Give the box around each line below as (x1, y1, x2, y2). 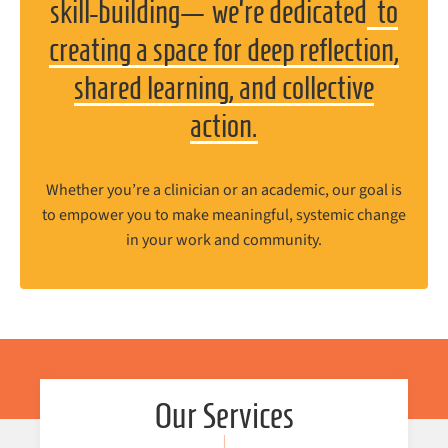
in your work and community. (126, 228, 322, 251)
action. (190, 107, 258, 144)
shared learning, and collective (74, 69, 374, 106)
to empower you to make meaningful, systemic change (42, 203, 406, 226)
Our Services (154, 395, 294, 435)
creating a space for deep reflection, (49, 31, 399, 68)
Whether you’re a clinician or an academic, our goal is (46, 178, 402, 201)
